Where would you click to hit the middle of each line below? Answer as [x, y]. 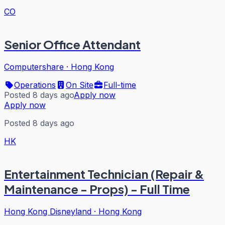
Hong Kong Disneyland [48, 211]
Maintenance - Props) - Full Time [97, 189]
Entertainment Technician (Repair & [104, 174]
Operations [35, 85]
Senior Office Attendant [72, 44]
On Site [80, 85]
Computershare [34, 67]
